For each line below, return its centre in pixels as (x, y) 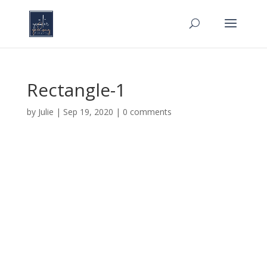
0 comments (147, 112)
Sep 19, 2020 (88, 112)
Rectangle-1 (76, 90)
